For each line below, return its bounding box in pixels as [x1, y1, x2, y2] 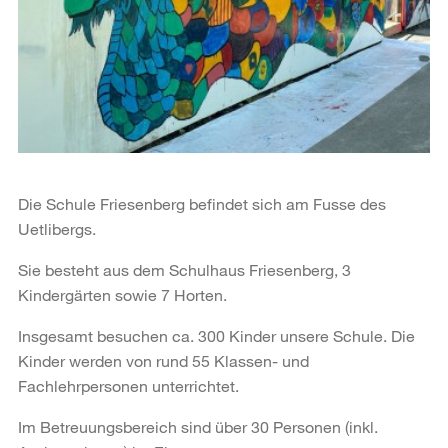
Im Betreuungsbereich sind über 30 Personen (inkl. [18, 416, 378, 436]
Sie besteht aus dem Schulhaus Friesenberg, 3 [18, 259, 351, 279]
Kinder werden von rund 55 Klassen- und [18, 350, 309, 370]
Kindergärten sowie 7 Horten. [18, 284, 227, 304]
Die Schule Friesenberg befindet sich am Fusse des [18, 193, 386, 213]
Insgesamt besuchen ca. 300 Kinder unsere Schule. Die [18, 325, 415, 345]
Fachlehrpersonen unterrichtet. [18, 375, 239, 395]
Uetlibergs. [18, 218, 96, 238]
